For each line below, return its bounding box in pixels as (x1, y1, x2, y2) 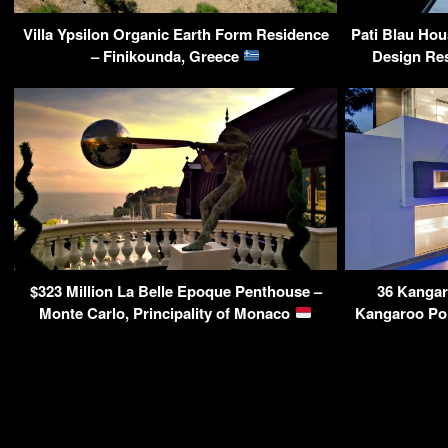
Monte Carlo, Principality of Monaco (39, 301, 295, 324)
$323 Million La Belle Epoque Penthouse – (29, 279, 322, 302)
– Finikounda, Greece (90, 44, 243, 67)
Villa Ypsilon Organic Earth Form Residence (22, 22, 329, 45)
